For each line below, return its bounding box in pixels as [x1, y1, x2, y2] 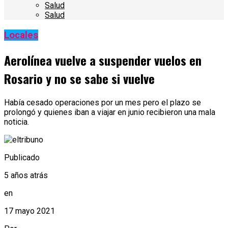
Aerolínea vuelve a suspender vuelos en [4, 51, 202, 70]
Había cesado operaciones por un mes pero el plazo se [4, 97, 201, 107]
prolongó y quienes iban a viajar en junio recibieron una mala [4, 107, 215, 117]
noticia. [4, 117, 29, 127]
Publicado [4, 152, 40, 162]
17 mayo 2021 [4, 206, 55, 216]
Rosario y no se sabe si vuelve [4, 69, 155, 88]
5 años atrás [4, 170, 48, 180]
